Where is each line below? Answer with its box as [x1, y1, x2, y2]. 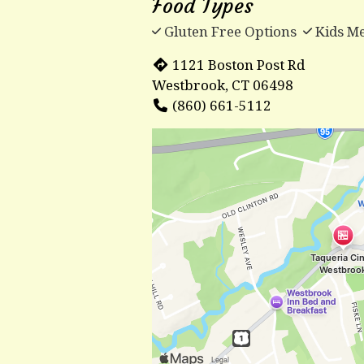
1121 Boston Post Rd [172, 54, 305, 74]
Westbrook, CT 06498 [152, 75, 293, 94]
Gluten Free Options [161, 21, 300, 41]
